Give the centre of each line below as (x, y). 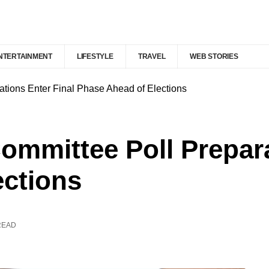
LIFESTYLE (95, 56)
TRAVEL (152, 56)
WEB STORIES (214, 56)
